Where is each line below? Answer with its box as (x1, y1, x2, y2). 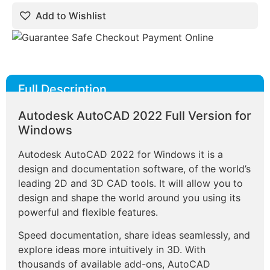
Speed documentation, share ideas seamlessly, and (18, 229, 250, 242)
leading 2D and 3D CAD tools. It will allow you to (18, 177, 243, 189)
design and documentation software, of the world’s (18, 163, 251, 175)
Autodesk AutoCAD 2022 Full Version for (18, 108, 251, 123)
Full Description (18, 82, 107, 96)
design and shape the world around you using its (18, 192, 240, 204)
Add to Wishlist (36, 10, 106, 22)
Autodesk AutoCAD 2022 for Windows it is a (18, 148, 223, 160)
